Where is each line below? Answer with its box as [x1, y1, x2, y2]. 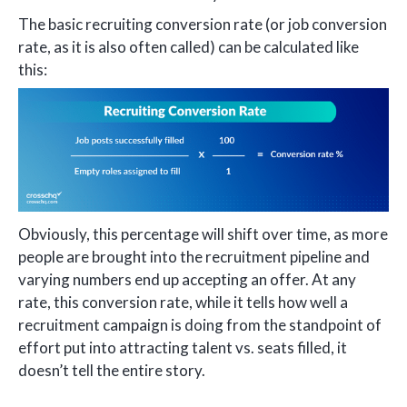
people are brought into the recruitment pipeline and [18, 246, 370, 266]
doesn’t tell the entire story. [18, 360, 205, 380]
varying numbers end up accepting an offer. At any [18, 269, 356, 289]
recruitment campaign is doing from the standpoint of [18, 314, 382, 334]
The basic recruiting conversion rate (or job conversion [18, 14, 387, 34]
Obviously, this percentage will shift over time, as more [18, 223, 388, 243]
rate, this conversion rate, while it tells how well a [18, 292, 348, 312]
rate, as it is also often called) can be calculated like [18, 36, 359, 56]
